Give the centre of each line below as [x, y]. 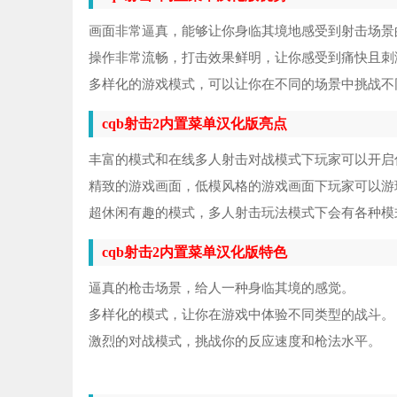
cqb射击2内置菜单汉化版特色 [195, 252]
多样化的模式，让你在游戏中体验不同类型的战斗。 [241, 315]
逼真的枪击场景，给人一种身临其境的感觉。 [222, 288]
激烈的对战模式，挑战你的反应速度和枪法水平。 [235, 341]
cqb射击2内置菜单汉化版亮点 [195, 124]
